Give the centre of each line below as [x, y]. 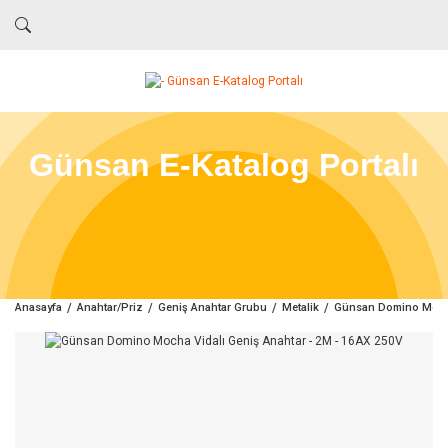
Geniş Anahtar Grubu [212, 307]
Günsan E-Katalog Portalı [224, 165]
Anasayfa [38, 307]
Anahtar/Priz [110, 307]
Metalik [300, 307]
